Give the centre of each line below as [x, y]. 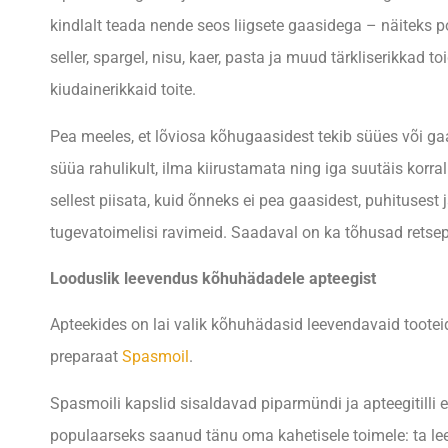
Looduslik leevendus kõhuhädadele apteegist [213, 279]
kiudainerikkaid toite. [123, 90]
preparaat [86, 357]
